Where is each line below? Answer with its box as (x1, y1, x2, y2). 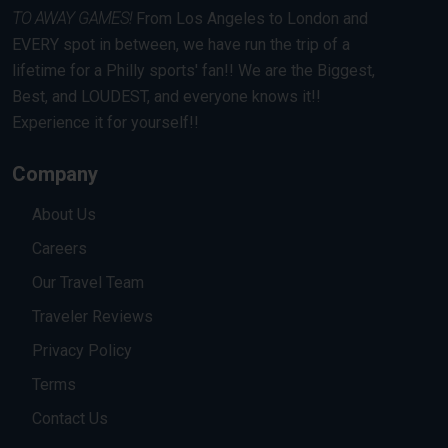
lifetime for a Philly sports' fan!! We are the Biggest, (12, 60, 375, 80)
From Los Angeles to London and (132, 8, 368, 28)
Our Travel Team (32, 272, 144, 292)
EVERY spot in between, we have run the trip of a (12, 34, 350, 54)
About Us (32, 204, 96, 224)
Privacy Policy (32, 340, 132, 360)
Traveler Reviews (32, 306, 153, 326)
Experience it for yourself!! (12, 112, 199, 132)
